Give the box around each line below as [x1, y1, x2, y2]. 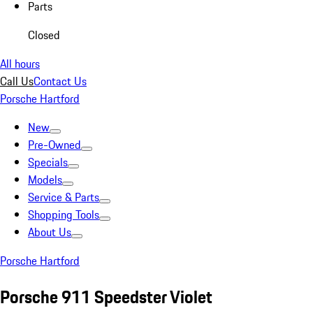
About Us [28, 224, 71, 240]
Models [28, 171, 62, 188]
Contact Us [34, 73, 87, 89]
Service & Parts [28, 189, 99, 205]
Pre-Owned [28, 136, 81, 153]
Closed [28, 27, 60, 43]
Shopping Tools [28, 206, 99, 223]
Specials [28, 154, 68, 170]
